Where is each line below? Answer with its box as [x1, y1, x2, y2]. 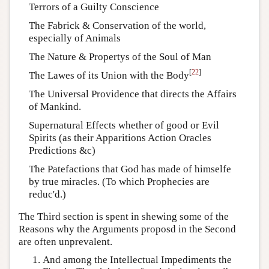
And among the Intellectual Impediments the [43, 254, 232, 265]
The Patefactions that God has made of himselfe [28, 163, 231, 175]
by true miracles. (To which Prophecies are [28, 175, 210, 187]
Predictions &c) [28, 144, 95, 156]
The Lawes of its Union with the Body [28, 69, 189, 81]
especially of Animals [28, 32, 121, 44]
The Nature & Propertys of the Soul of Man [28, 50, 211, 62]
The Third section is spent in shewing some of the [19, 211, 229, 222]
